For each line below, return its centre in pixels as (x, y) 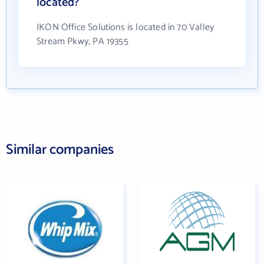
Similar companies (60, 150)
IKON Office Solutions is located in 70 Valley (126, 27)
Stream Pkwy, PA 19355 (82, 42)
